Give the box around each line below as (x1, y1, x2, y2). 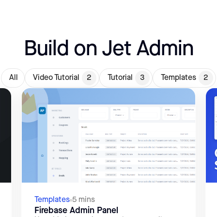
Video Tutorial (33, 73, 80, 83)
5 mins (72, 195, 95, 205)
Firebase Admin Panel (34, 205, 118, 216)
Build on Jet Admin (23, 36, 194, 62)
